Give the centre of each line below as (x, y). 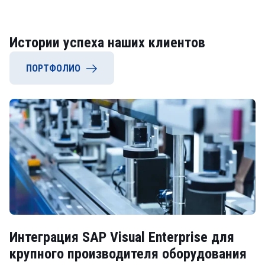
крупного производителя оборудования (128, 254)
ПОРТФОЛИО (53, 68)
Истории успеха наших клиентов (107, 43)
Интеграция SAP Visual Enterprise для (122, 237)
